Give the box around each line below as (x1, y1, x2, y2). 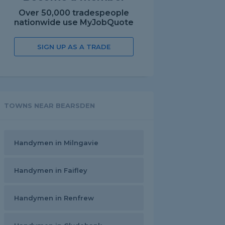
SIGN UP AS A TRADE (37, 43, 110, 51)
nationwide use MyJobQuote (14, 18, 134, 27)
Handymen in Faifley (14, 166, 87, 174)
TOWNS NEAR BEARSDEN (4, 101, 95, 109)
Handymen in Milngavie (14, 139, 98, 147)
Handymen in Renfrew (14, 194, 94, 202)
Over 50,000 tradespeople (19, 8, 129, 18)
